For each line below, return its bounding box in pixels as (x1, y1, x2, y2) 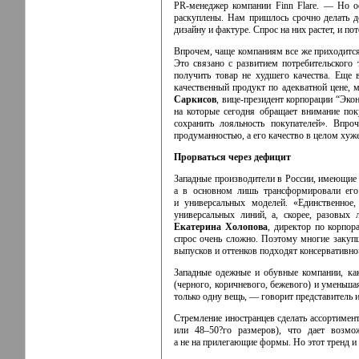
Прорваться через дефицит (174, 151, 291, 163)
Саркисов (174, 93, 216, 105)
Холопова (224, 220, 268, 232)
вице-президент (221, 93, 284, 105)
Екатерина (174, 220, 225, 232)
